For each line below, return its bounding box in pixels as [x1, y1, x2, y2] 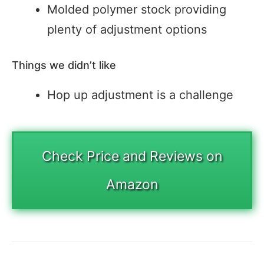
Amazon [106, 176, 158, 193]
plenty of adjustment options [47, 22, 207, 37]
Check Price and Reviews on [42, 147, 222, 164]
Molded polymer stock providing [47, 2, 226, 16]
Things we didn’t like [12, 58, 116, 71]
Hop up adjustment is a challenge [47, 87, 233, 102]
